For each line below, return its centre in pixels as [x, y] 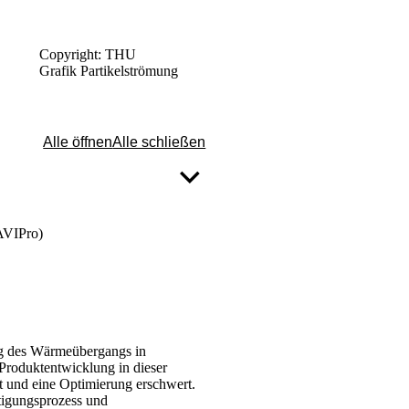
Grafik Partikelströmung [108, 70]
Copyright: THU [87, 54]
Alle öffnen [78, 142]
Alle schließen [159, 142]
